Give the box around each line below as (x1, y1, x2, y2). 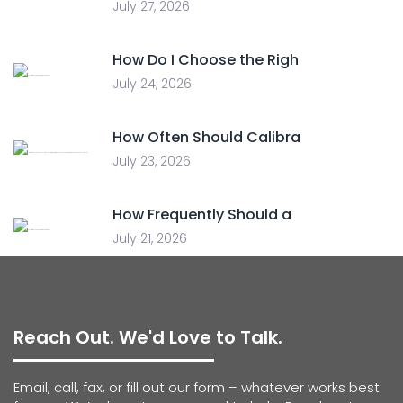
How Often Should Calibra (112, 127, 300, 148)
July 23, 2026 (112, 152, 191, 170)
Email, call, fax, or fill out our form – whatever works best (13, 378, 380, 397)
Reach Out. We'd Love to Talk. (13, 325, 282, 350)
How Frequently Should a (112, 204, 291, 225)
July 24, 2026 (112, 75, 192, 93)
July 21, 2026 (112, 229, 187, 247)
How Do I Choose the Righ (112, 49, 299, 70)
